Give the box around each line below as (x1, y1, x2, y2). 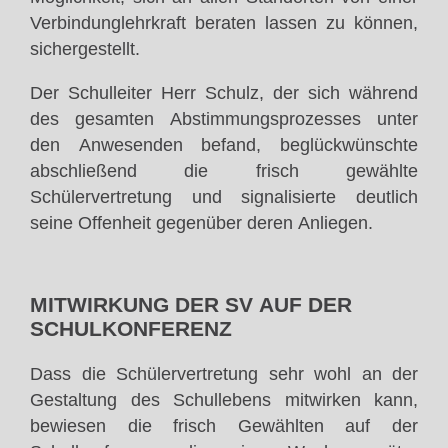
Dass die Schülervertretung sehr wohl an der (30, 364, 418, 385)
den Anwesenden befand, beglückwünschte (30, 134, 418, 155)
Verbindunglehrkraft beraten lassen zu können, (30, 13, 418, 34)
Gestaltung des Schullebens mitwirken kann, (30, 390, 418, 411)
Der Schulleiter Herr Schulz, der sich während (30, 82, 418, 103)
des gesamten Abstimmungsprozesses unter (30, 108, 418, 129)
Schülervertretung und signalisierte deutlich (30, 186, 418, 207)
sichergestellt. (30, 39, 140, 60)
